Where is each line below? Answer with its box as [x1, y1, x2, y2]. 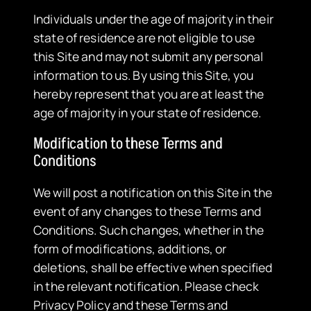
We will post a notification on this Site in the [33, 183, 272, 201]
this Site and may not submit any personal [33, 47, 264, 65]
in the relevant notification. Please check [33, 277, 260, 294]
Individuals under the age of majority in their [33, 10, 274, 27]
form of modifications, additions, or [33, 239, 227, 257]
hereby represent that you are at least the [33, 85, 264, 102]
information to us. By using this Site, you [33, 66, 254, 83]
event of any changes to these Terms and [33, 202, 261, 219]
